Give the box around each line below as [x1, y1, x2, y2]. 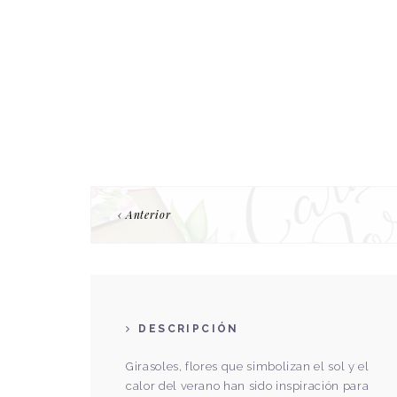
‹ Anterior [118, 207, 171, 222]
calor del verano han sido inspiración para [126, 379, 370, 393]
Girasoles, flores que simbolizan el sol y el [126, 360, 370, 373]
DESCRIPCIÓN [134, 323, 239, 335]
